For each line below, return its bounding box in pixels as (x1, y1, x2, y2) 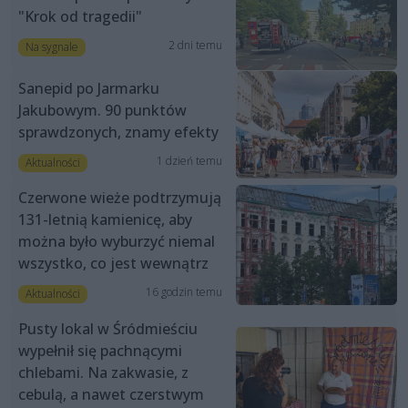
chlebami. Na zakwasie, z (18, 362, 189, 383)
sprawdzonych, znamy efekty (18, 121, 219, 142)
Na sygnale (25, 39, 78, 56)
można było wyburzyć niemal (18, 230, 215, 251)
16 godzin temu (145, 283, 222, 300)
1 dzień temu (156, 152, 222, 168)
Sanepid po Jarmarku (18, 77, 159, 98)
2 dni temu (168, 37, 222, 54)
